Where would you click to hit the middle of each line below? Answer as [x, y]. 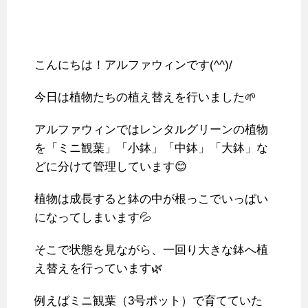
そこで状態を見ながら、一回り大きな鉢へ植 [151, 250]
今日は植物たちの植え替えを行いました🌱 [145, 97]
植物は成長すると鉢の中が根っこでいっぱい [151, 199]
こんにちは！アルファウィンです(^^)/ [133, 65]
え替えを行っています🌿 [99, 268]
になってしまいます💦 [93, 217]
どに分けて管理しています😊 [111, 166]
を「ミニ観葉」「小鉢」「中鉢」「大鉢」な [151, 148]
